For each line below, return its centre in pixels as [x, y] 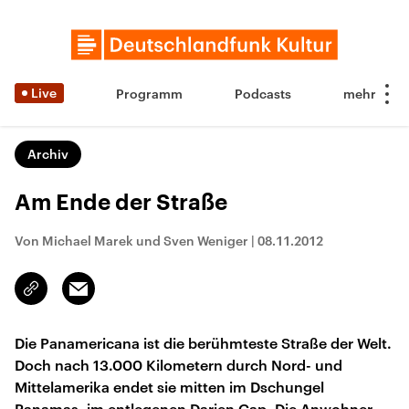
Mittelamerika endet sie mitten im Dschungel [169, 387]
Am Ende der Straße [121, 203]
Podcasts [263, 94]
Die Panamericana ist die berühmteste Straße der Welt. [203, 343]
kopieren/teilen [74, 297]
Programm [149, 94]
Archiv [48, 154]
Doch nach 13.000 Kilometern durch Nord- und [178, 365]
